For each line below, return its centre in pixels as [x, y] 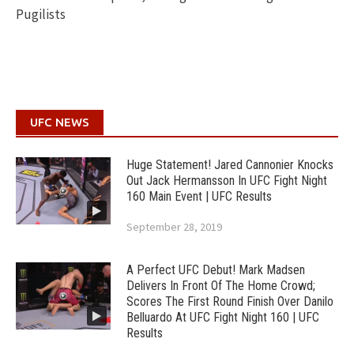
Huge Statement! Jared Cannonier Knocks [230, 165]
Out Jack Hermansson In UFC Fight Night [227, 181]
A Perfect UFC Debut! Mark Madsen [216, 270]
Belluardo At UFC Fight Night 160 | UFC [223, 318]
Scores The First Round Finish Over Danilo [230, 302]
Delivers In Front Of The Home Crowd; [221, 286]
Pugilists [41, 15]
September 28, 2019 [174, 227]
